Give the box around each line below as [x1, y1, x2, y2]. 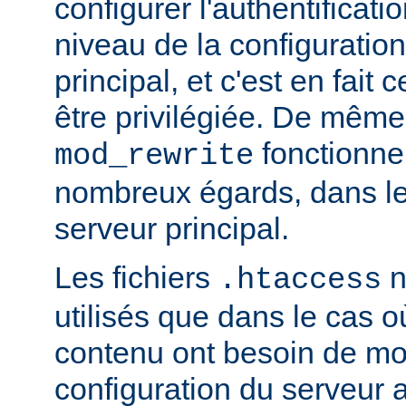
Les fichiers [54, 260, 218, 295]
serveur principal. [54, 211, 289, 246]
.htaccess [218, 263, 382, 298]
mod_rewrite [54, 139, 254, 174]
